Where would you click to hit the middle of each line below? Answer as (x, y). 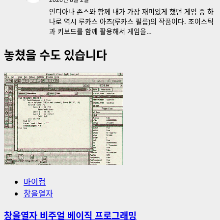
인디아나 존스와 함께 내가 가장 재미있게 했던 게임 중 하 (131, 12)
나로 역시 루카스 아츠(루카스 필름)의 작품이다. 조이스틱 (131, 22)
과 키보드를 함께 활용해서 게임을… (100, 31)
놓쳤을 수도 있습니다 (55, 55)
